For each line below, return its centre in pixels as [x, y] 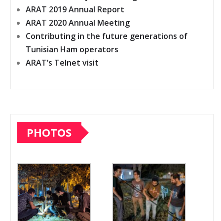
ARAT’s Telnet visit [62, 63]
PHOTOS [49, 132]
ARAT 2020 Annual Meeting [78, 23]
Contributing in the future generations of [107, 36]
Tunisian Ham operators [72, 49]
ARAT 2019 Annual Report [75, 9]
